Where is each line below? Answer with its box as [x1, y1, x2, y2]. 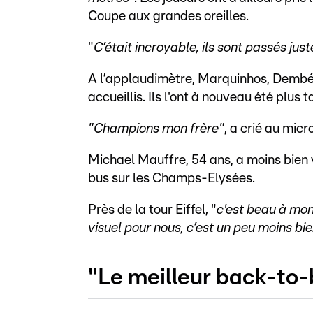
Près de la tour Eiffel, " [88, 203, 217, 217]
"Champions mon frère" [88, 122, 224, 136]
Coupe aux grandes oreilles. [88, 10, 257, 24]
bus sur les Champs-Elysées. [88, 172, 255, 186]
